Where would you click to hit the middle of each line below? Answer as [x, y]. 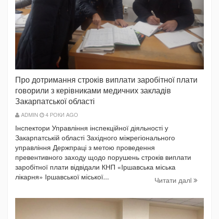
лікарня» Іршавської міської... [62, 176]
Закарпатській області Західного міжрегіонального [95, 137]
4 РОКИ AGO [61, 114]
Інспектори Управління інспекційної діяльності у [92, 127]
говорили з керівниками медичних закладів [93, 90]
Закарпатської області [55, 101]
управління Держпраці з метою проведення [85, 147]
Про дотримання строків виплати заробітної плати [106, 79]
